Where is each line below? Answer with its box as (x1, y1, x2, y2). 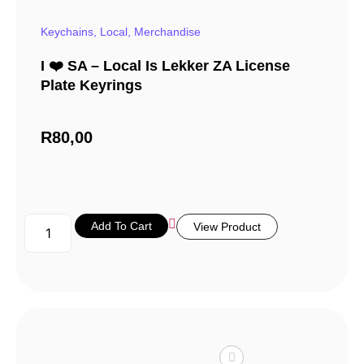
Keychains (41, 25, 93, 39)
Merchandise (134, 25, 201, 39)
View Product (193, 220, 262, 234)
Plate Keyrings (41, 77, 142, 94)
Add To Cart (91, 219, 153, 233)
